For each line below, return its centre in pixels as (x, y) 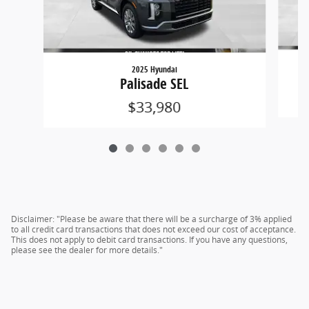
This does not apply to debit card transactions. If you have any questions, (149, 240)
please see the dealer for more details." (87, 250)
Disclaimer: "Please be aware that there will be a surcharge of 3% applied (151, 219)
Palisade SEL (154, 84)
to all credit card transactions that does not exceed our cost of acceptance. (153, 230)
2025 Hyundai (154, 70)
